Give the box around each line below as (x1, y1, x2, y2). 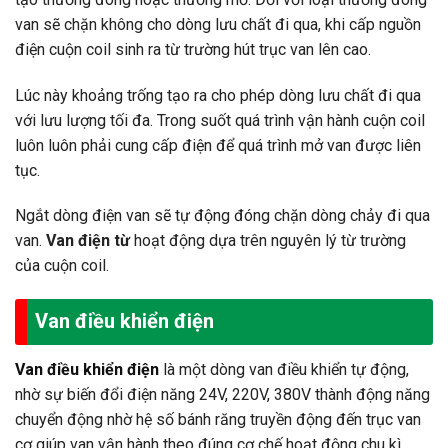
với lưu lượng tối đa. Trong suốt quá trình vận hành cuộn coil (15, 110, 425, 130)
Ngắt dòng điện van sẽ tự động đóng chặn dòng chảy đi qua (15, 206, 430, 226)
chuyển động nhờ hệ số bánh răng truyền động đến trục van (15, 410, 421, 430)
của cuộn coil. (15, 256, 109, 276)
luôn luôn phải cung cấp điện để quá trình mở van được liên (15, 135, 421, 155)
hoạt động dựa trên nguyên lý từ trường (130, 231, 406, 251)
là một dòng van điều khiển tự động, (159, 360, 409, 380)
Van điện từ (42, 231, 130, 251)
